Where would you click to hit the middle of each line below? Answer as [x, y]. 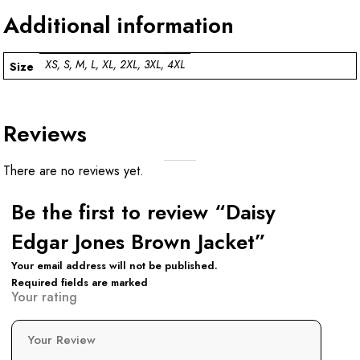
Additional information [119, 25]
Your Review [63, 340]
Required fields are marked [80, 282]
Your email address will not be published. [115, 265]
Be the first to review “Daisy [143, 212]
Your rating [44, 297]
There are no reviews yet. [74, 170]
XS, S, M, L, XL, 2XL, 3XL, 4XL [115, 65]
